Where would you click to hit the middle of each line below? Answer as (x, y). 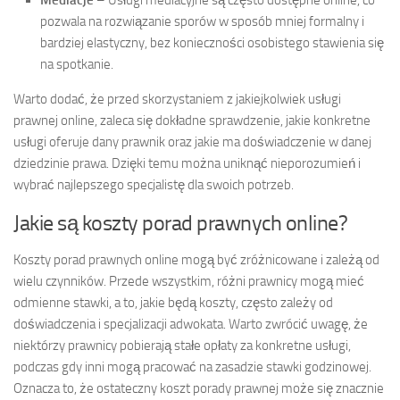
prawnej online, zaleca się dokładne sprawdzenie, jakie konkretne (192, 120)
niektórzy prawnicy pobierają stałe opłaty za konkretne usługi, (182, 345)
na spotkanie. (77, 64)
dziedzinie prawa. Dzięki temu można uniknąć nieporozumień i (187, 163)
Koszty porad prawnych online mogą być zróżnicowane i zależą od (196, 259)
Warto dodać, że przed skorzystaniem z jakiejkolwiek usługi (177, 99)
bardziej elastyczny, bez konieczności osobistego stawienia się (212, 42)
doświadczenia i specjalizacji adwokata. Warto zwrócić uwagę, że (191, 324)
